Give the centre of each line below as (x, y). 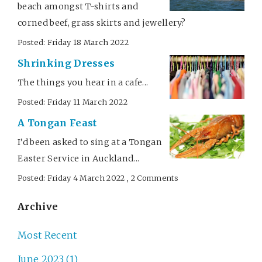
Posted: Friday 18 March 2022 (73, 42)
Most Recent (47, 235)
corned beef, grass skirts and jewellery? (102, 23)
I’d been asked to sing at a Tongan (90, 142)
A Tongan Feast (57, 123)
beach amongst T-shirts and (78, 7)
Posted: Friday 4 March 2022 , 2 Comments (98, 177)
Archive (38, 207)
